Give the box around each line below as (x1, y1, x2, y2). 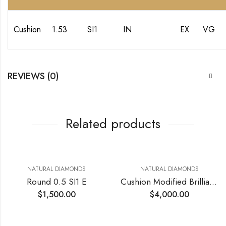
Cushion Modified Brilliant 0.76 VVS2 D (209, 175, 217, 188)
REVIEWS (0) (8, 69, 59, 83)
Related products (66, 114, 160, 133)
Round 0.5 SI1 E (26, 175, 87, 188)
